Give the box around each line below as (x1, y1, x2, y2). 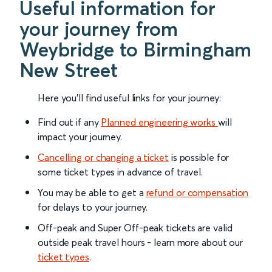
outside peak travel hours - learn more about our (38, 236, 243, 249)
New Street (19, 58, 118, 83)
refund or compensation (146, 186, 249, 199)
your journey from (19, 17, 178, 41)
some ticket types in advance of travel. (38, 166, 203, 178)
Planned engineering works (101, 116, 218, 129)
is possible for (168, 151, 229, 164)
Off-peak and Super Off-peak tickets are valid (38, 222, 233, 234)
